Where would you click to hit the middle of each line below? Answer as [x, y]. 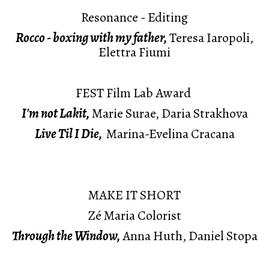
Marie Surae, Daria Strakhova [168, 113]
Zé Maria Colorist [134, 216]
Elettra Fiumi [134, 52]
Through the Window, [66, 236]
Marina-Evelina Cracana [169, 134]
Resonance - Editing [134, 17]
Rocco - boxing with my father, [91, 38]
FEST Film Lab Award [134, 93]
